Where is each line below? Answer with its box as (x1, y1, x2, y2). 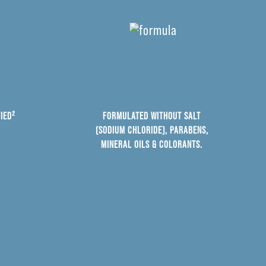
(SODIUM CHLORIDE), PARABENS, (95, 123, 208, 136)
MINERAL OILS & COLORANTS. (101, 138, 202, 150)
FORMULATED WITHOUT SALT (103, 109, 201, 122)
